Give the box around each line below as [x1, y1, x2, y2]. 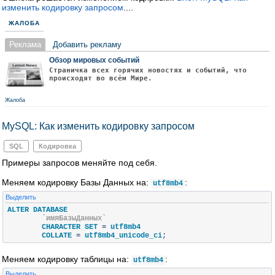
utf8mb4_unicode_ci [80, 231, 162, 240]
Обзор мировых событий [49, 56, 139, 64]
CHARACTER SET [42, 223, 102, 231]
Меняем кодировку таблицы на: [2, 254, 131, 264]
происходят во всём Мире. [49, 74, 152, 82]
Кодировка [39, 142, 76, 150]
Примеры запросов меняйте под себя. [2, 158, 157, 168]
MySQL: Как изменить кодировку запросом [2, 121, 195, 131]
